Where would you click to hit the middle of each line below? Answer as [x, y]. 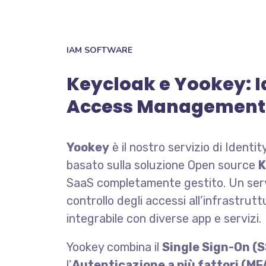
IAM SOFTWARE [99, 50]
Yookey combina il [114, 247]
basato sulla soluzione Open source [162, 165]
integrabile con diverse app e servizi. [164, 218]
